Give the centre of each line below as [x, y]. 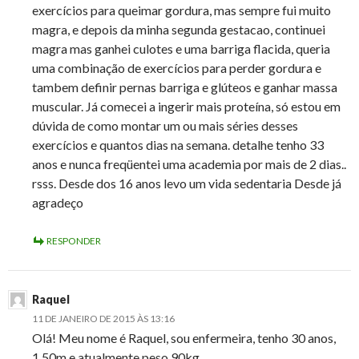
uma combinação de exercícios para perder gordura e [177, 68]
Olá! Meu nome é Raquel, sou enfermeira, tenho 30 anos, [184, 338]
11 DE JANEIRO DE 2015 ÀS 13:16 [103, 319]
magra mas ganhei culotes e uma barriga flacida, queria [181, 49]
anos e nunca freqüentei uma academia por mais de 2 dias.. [189, 164]
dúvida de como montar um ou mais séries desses [165, 126]
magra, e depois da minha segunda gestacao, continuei [179, 30]
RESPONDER [74, 241]
